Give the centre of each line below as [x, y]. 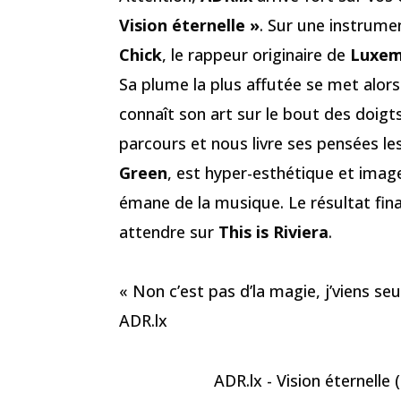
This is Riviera [273, 231]
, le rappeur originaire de [256, 54]
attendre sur [169, 231]
